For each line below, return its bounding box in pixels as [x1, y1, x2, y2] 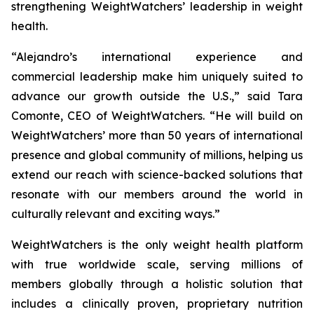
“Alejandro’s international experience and [11, 50, 303, 64]
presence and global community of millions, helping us [11, 148, 303, 162]
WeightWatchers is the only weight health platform [11, 238, 303, 252]
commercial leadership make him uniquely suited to [11, 69, 303, 83]
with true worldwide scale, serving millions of [11, 257, 303, 271]
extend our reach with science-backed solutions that [11, 168, 303, 182]
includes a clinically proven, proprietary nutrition [11, 296, 303, 310]
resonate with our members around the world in [11, 187, 303, 201]
